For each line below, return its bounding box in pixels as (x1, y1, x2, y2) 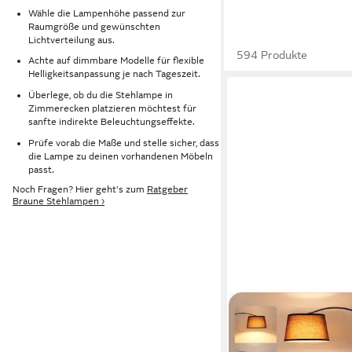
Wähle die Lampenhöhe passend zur (28, 7, 185, 19)
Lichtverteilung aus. (28, 34, 115, 46)
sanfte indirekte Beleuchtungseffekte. (28, 115, 195, 127)
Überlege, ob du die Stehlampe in (28, 89, 173, 101)
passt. (28, 163, 54, 175)
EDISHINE (236, 300, 280, 312)
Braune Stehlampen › (13, 196, 104, 207)
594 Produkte (236, 49, 308, 61)
